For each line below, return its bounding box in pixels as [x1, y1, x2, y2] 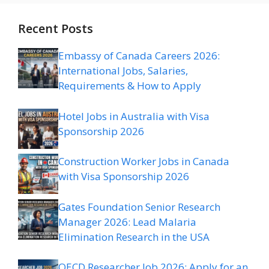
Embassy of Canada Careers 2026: [58, 49, 220, 63]
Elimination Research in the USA [58, 229, 210, 244]
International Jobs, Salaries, [58, 64, 188, 78]
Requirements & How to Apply [58, 79, 201, 93]
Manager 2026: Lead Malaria [58, 214, 196, 229]
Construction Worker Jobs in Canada [58, 154, 229, 169]
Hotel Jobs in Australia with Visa [58, 109, 210, 123]
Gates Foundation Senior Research [58, 199, 220, 214]
